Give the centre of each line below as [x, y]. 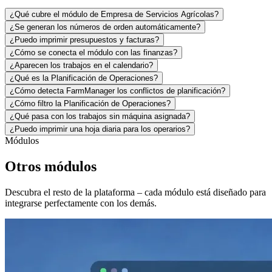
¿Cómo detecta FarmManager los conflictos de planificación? [117, 90]
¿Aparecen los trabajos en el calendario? [81, 65]
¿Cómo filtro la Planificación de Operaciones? [90, 103]
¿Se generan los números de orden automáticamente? [105, 27]
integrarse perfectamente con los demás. [81, 203]
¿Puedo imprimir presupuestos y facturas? [84, 39]
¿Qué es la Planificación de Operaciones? [84, 78]
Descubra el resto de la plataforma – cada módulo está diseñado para [135, 192]
